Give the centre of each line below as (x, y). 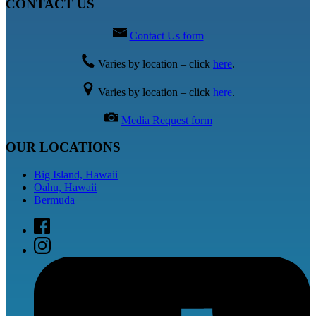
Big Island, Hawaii (76, 175)
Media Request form (166, 120)
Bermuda (54, 200)
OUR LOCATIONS (63, 147)
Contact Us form (166, 35)
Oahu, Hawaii (65, 188)
